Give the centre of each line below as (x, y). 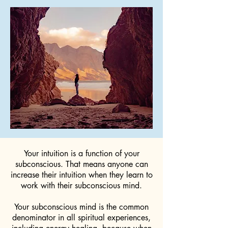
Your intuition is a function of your (81, 153)
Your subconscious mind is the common (81, 207)
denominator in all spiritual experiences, (81, 218)
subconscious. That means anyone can (81, 164)
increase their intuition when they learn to (81, 175)
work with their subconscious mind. (81, 186)
